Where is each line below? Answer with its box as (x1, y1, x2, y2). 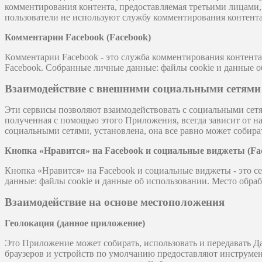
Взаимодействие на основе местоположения (5, 196, 225, 209)
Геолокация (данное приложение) (5, 218, 145, 229)
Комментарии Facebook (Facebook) (5, 32, 151, 43)
